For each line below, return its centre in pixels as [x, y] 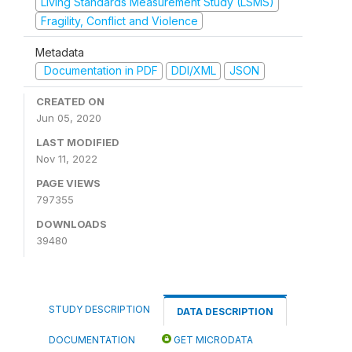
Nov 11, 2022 [67, 158]
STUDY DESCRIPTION [99, 309]
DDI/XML [193, 71]
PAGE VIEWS [68, 183]
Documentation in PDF [99, 71]
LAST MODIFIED [78, 142]
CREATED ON [70, 101]
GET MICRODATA [212, 339]
